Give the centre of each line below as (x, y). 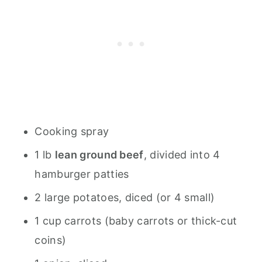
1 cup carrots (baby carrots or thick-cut (136, 221)
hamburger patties (82, 174)
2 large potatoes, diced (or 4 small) (125, 197)
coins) (51, 240)
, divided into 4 (182, 155)
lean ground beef (99, 155)
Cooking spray (72, 131)
